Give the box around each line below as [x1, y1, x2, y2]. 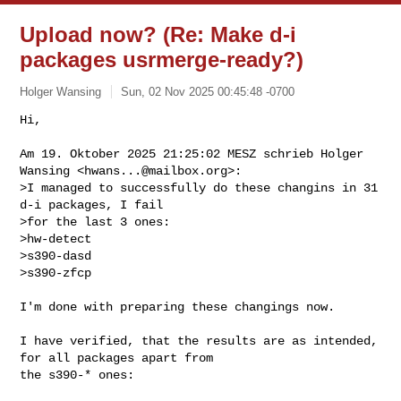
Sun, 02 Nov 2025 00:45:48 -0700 [121, 84, 295, 98]
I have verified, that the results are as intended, [20, 333, 379, 348]
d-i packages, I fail [20, 197, 164, 212]
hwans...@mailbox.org [84, 163, 228, 178]
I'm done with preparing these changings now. [20, 299, 336, 314]
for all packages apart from [20, 350, 221, 365]
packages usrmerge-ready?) [20, 47, 304, 72]
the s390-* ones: [20, 367, 135, 382]
